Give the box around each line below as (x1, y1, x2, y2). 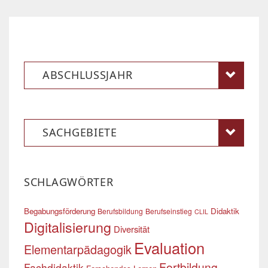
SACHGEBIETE (42, 125, 117, 139)
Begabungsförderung (24, 205, 95, 217)
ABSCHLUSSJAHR (42, 68, 133, 82)
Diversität (114, 223, 150, 235)
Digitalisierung (24, 217, 111, 237)
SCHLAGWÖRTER (24, 175, 114, 189)
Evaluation (134, 237, 205, 258)
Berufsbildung (98, 206, 143, 216)
